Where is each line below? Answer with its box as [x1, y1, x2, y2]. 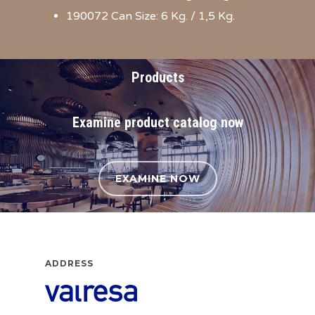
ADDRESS [45, 257, 94, 269]
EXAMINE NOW [115, 172, 200, 185]
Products [131, 68, 184, 86]
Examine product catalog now [72, 113, 243, 131]
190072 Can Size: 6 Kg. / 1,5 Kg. [66, 8, 235, 23]
